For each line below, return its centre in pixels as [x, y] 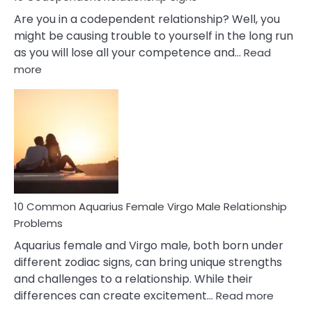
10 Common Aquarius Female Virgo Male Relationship [150, 206]
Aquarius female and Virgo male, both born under [149, 245]
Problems [38, 223]
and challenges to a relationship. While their [133, 279]
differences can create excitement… [115, 296]
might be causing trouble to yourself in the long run [154, 36]
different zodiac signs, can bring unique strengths [148, 262]
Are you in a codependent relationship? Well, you [147, 19]
